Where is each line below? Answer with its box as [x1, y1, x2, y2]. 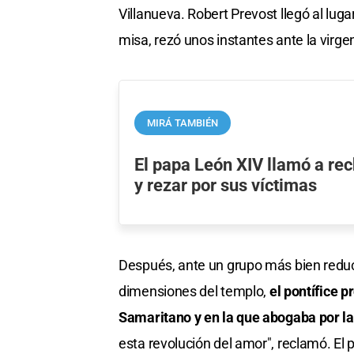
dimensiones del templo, [119, 282, 269, 299]
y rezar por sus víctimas [134, 174, 318, 195]
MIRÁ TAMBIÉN [147, 116, 219, 129]
